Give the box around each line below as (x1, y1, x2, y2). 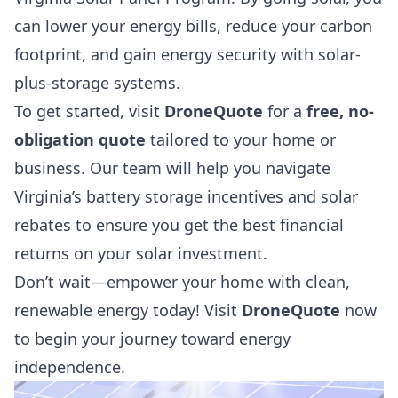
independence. (14, 356, 125, 378)
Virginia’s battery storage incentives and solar (14, 186, 358, 208)
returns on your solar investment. (14, 243, 267, 265)
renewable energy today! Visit (14, 299, 242, 322)
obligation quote (14, 129, 146, 151)
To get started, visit (14, 100, 164, 123)
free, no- (306, 100, 374, 123)
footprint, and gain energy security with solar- (14, 44, 361, 66)
